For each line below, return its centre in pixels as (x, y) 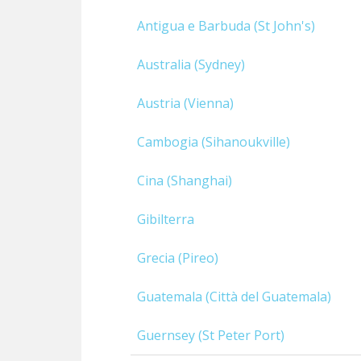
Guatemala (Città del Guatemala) (234, 296)
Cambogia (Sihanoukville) (214, 141)
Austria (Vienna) (185, 103)
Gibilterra (166, 219)
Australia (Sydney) (191, 64)
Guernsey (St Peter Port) (211, 335)
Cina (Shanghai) (185, 180)
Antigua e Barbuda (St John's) (226, 25)
